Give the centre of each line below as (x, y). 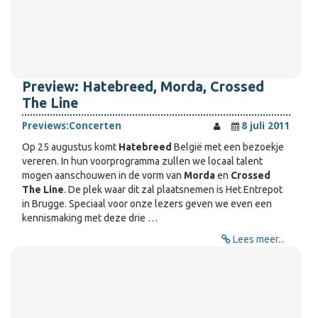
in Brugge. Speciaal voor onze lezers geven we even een (147, 204)
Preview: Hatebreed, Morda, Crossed (143, 87)
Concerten (95, 126)
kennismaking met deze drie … (90, 218)
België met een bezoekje (228, 147)
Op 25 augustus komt (70, 147)
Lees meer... (259, 239)
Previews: (45, 126)
